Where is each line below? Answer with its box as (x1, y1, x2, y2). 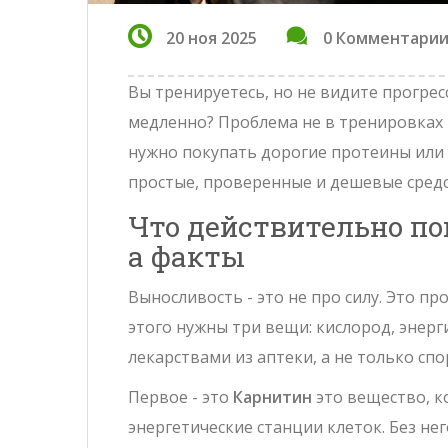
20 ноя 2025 (166, 27, 257, 50)
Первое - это (128, 386, 233, 409)
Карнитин (233, 386, 312, 409)
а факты (128, 238, 245, 276)
